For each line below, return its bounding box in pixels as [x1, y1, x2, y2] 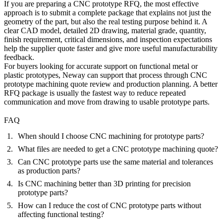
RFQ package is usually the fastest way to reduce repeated [4, 89, 186, 97]
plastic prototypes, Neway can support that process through [4, 71, 190, 79]
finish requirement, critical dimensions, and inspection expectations [4, 35, 212, 44]
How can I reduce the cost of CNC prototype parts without [18, 201, 201, 210]
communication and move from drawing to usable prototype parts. [4, 98, 210, 106]
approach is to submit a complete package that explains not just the [4, 8, 211, 17]
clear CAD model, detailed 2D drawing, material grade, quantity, [4, 26, 206, 35]
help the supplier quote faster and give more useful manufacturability [4, 44, 218, 53]
